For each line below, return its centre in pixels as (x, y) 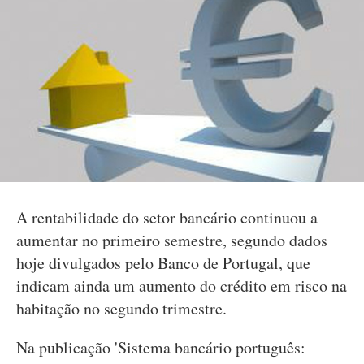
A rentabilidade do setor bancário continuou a (167, 217)
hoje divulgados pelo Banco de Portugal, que (163, 263)
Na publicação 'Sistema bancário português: (161, 347)
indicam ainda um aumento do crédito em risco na (182, 286)
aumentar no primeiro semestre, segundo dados (172, 240)
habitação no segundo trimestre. (121, 308)
